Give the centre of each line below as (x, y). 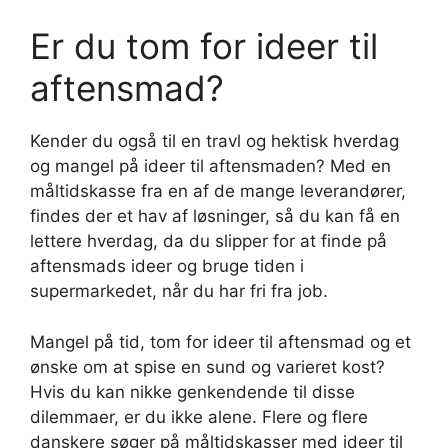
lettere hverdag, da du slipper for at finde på (208, 241)
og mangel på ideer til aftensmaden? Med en (210, 166)
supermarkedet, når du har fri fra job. (179, 291)
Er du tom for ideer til (204, 46)
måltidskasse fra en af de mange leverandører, (218, 191)
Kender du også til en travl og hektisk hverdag (214, 141)
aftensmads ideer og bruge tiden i (167, 266)
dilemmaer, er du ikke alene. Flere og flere (199, 416)
